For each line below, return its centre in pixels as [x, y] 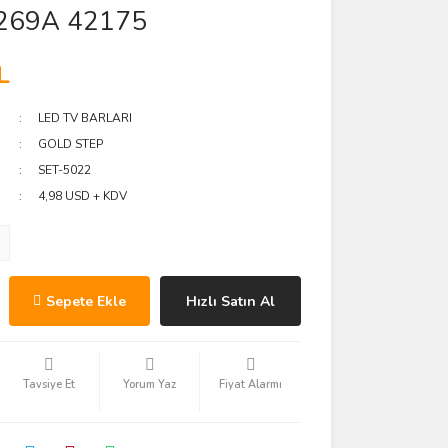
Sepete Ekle [85, 301]
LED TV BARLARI [85, 118]
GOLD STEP [71, 144]
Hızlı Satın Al [230, 301]
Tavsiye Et [48, 384]
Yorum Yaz [150, 384]
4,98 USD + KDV [83, 196]
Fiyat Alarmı [251, 384]
